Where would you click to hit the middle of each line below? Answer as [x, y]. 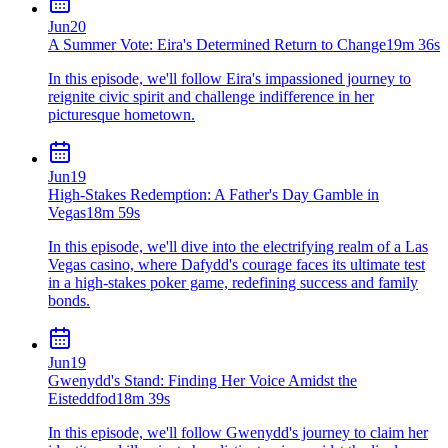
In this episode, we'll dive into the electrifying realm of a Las [238, 246]
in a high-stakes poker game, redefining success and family [233, 282]
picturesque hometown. [121, 114]
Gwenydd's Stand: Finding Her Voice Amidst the [202, 380]
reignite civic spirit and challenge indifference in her [211, 96]
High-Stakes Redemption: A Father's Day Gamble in [213, 194]
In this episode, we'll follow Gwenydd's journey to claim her [238, 432]
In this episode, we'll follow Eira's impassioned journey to [229, 78]
